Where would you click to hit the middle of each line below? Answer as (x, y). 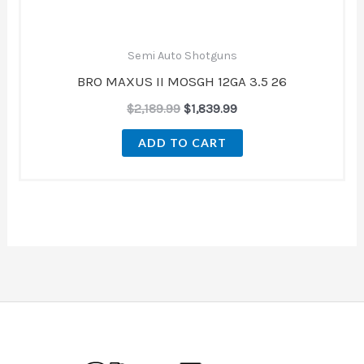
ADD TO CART (182, 143)
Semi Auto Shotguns (182, 55)
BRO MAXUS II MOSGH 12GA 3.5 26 (182, 81)
